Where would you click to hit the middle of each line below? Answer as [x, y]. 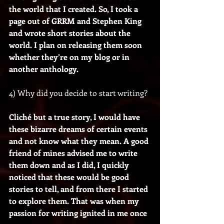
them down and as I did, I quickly [70, 164]
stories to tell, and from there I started [79, 188]
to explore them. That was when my [75, 200]
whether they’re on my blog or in [70, 56]
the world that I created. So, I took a [74, 8]
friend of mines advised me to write [74, 152]
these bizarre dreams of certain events [79, 128]
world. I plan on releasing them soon [76, 44]
